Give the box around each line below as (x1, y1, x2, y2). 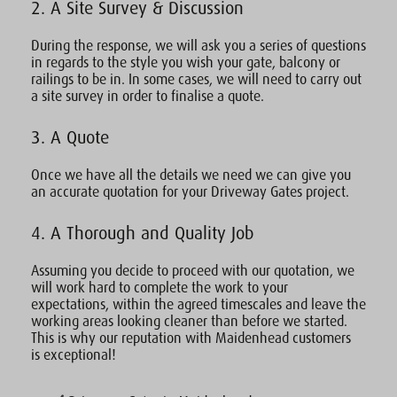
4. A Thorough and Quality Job (31, 223, 254, 244)
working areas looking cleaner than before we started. (31, 314, 347, 330)
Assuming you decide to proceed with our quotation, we (31, 263, 354, 279)
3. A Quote (31, 128, 109, 148)
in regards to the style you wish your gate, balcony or (31, 55, 340, 71)
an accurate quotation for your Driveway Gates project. (31, 184, 349, 200)
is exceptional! (31, 347, 116, 363)
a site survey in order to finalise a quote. (31, 89, 264, 105)
